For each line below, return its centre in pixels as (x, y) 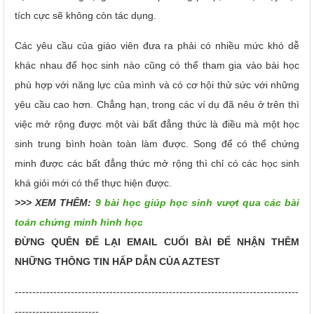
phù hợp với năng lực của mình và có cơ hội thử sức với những (157, 84)
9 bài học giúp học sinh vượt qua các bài (197, 202)
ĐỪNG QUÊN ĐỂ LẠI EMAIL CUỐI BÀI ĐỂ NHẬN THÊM (157, 241)
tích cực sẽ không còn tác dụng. (86, 15)
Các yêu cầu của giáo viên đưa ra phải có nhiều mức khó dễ (157, 45)
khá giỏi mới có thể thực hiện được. (93, 183)
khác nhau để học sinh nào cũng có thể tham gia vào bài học (157, 65)
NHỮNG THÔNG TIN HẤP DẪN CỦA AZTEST (117, 261)
